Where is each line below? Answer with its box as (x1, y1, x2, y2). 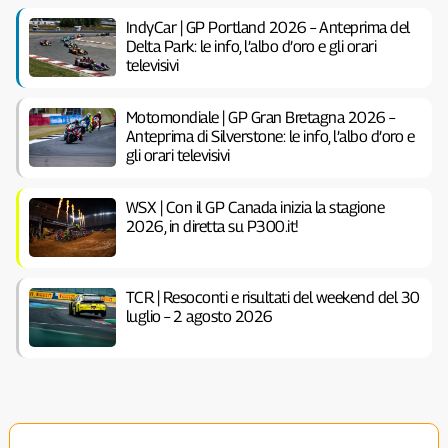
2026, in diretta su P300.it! (125, 217, 299, 237)
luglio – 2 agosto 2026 (125, 307, 273, 327)
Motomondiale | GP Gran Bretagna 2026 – (125, 108, 395, 128)
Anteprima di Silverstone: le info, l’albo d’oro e (125, 127, 415, 147)
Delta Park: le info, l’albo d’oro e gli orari (125, 37, 377, 57)
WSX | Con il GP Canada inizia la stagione (125, 198, 385, 218)
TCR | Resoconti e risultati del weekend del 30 (125, 288, 420, 308)
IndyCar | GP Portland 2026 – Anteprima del (125, 18, 410, 38)
